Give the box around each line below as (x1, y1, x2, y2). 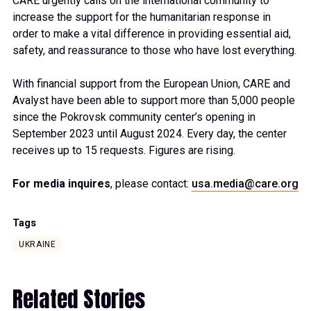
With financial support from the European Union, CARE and (12, 77, 290, 91)
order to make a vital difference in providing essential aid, (12, 27, 291, 41)
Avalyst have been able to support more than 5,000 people (12, 94, 295, 108)
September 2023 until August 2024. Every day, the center (12, 127, 287, 141)
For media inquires (12, 177, 110, 191)
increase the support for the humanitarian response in (12, 10, 271, 24)
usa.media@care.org (192, 177, 299, 191)
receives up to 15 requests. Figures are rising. (12, 144, 235, 158)
